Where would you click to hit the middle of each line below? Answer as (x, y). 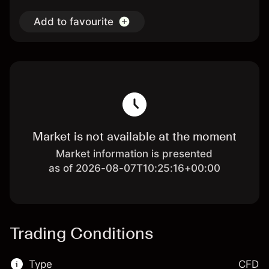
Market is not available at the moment (134, 136)
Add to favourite (74, 22)
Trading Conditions (81, 233)
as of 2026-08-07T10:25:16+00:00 (134, 168)
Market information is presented (134, 154)
